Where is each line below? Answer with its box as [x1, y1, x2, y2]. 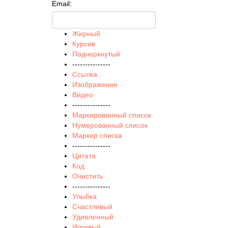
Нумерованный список [72, 121, 148, 129]
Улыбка [72, 192, 97, 201]
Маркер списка [72, 131, 122, 139]
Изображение [72, 80, 118, 89]
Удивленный [72, 213, 113, 221]
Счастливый [72, 203, 112, 211]
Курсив [72, 40, 95, 48]
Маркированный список [72, 111, 151, 119]
